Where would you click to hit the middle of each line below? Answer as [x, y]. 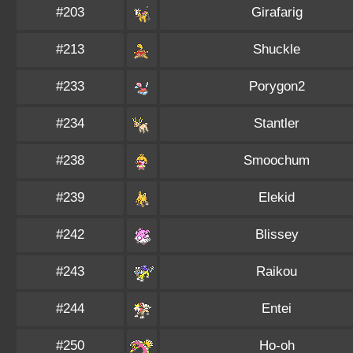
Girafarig [277, 12]
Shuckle [277, 49]
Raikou [277, 271]
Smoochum [277, 160]
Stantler [277, 123]
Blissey [277, 234]
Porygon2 [277, 86]
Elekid [277, 197]
